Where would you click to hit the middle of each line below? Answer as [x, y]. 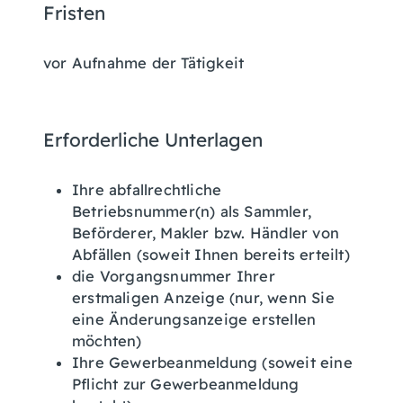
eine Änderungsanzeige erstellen [194, 319]
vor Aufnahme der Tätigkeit [144, 63]
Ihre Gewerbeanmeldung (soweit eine [212, 363]
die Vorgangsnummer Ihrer [174, 276]
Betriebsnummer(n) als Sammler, [192, 211]
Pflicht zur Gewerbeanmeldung [186, 384]
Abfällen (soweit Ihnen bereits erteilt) [211, 255]
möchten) [107, 341]
